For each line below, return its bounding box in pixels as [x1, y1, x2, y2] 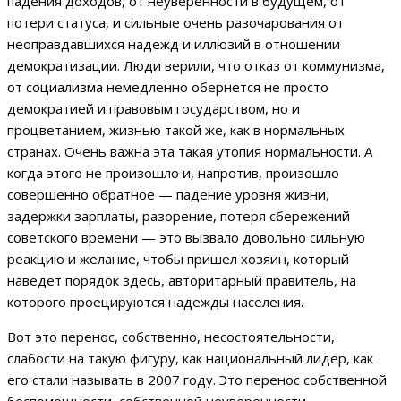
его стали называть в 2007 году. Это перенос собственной [7, 370, 387, 388]
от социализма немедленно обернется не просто [7, 77, 328, 96]
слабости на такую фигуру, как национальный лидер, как [7, 348, 373, 367]
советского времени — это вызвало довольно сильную [7, 227, 365, 246]
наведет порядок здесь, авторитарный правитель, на [7, 270, 356, 289]
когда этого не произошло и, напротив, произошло [7, 163, 339, 182]
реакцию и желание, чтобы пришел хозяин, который [7, 249, 349, 268]
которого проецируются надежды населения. [7, 292, 303, 311]
